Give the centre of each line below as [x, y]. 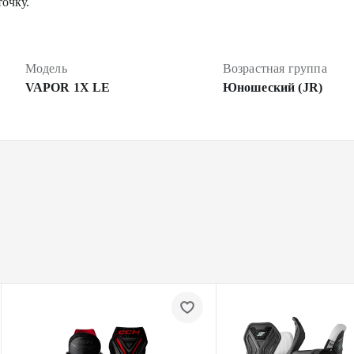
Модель [46, 68]
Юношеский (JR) [273, 87]
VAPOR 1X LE [68, 87]
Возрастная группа [275, 68]
